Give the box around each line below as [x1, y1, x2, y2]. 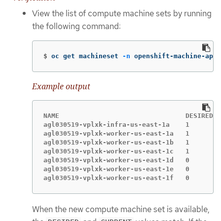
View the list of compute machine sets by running [32, 7, 212, 19]
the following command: [32, 20, 121, 32]
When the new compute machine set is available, [32, 203, 210, 215]
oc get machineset [51, 52, 122, 60]
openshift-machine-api [130, 52, 217, 60]
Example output [32, 81, 90, 92]
